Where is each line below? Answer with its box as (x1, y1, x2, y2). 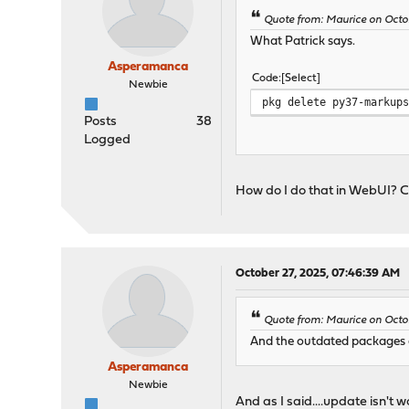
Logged (84, 133, 131, 147)
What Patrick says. (250, 36, 356, 48)
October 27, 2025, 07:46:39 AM (236, 267, 401, 280)
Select (285, 73, 318, 85)
